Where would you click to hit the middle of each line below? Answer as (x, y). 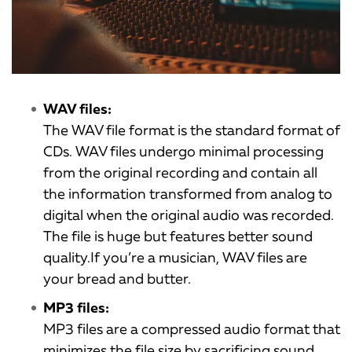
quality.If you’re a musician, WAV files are (175, 257)
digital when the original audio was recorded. (189, 215)
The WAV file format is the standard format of (192, 130)
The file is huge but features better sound (178, 236)
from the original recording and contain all (180, 172)
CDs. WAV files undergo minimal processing (183, 151)
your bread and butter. (117, 279)
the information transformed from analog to (188, 194)
